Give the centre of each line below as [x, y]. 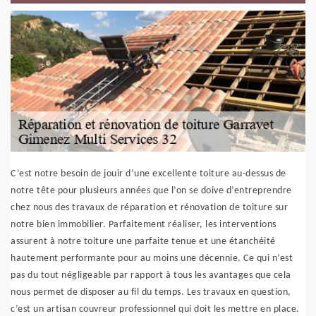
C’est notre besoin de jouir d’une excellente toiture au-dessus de [148, 174]
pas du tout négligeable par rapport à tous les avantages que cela [151, 275]
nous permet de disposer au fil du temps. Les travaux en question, [151, 292]
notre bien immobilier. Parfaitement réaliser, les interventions [144, 225]
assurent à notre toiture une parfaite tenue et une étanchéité [143, 242]
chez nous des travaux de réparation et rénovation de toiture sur [149, 208]
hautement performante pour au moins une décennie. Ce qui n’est [152, 259]
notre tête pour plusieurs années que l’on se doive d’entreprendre [151, 191]
